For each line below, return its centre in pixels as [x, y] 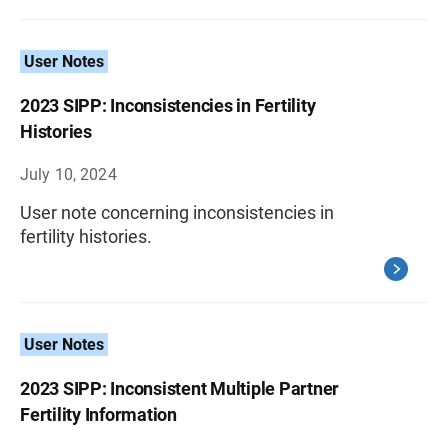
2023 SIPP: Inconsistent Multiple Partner [179, 388]
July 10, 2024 [68, 174]
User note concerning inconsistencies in [177, 212]
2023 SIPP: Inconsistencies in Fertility [168, 105]
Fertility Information [98, 414]
